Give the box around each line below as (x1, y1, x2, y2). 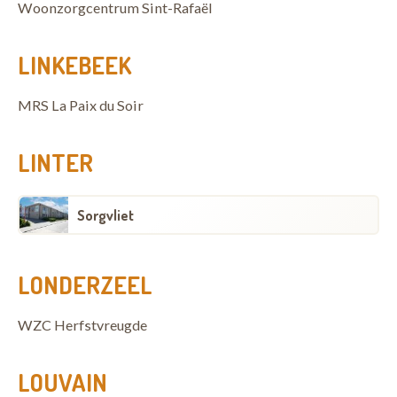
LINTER (18, 147, 93, 177)
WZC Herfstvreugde (18, 316, 147, 333)
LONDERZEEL (18, 269, 152, 300)
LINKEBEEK (18, 50, 131, 80)
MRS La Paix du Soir (18, 97, 144, 113)
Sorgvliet (77, 206, 134, 224)
